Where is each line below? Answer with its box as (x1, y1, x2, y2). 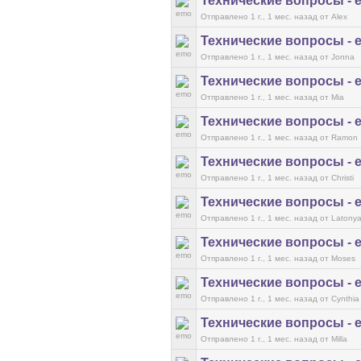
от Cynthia (320, 294, 359, 303)
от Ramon (320, 133, 358, 142)
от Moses (320, 254, 355, 263)
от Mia (320, 93, 344, 102)
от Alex (320, 12, 347, 21)
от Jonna (320, 52, 355, 61)
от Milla (320, 334, 347, 343)
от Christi (320, 173, 354, 182)
